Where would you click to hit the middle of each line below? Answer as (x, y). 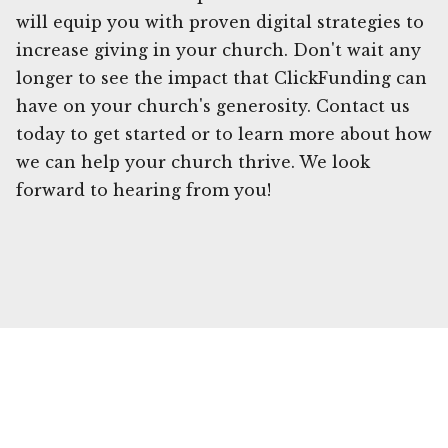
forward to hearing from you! (143, 189)
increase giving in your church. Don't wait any (218, 49)
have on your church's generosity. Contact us (213, 105)
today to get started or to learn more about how (224, 133)
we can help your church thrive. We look (193, 161)
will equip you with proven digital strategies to (220, 21)
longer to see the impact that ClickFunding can (221, 77)
